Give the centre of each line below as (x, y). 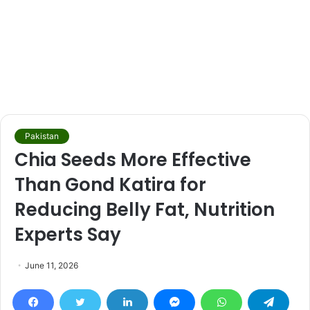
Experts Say (68, 235)
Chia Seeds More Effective (133, 160)
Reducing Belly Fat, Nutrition (145, 210)
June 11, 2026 (52, 265)
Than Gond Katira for (110, 185)
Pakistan (42, 136)
